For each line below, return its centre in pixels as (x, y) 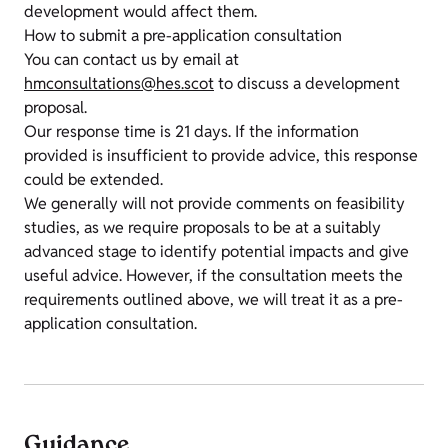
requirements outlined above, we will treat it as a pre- (213, 299)
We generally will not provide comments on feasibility (214, 203)
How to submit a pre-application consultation (183, 35)
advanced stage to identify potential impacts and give (216, 251)
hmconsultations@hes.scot (119, 83)
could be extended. (93, 179)
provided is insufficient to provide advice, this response (221, 155)
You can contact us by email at (131, 59)
